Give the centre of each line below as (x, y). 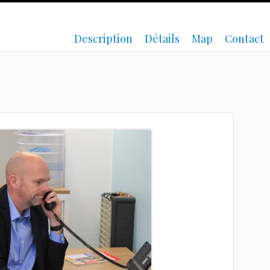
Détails (162, 39)
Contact (244, 39)
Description (103, 39)
